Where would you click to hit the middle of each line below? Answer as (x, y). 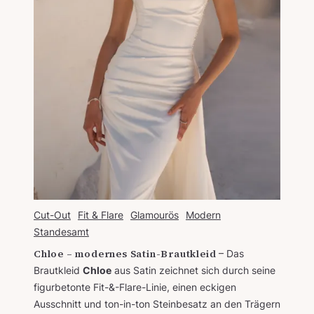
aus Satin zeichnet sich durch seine (193, 270)
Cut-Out (52, 214)
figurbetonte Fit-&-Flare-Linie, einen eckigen (135, 287)
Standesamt (61, 231)
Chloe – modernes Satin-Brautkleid (125, 253)
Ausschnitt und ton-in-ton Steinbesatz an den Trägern (157, 303)
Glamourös (155, 214)
